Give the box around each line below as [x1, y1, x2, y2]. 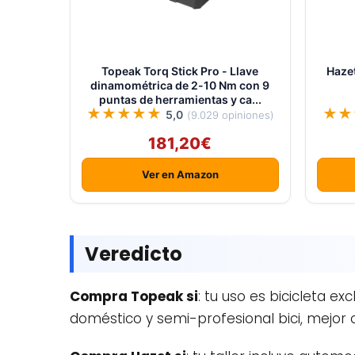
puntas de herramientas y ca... [98, 93, 261, 106]
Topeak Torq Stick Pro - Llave [101, 64, 259, 78]
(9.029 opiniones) [186, 109, 274, 121]
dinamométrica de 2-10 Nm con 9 [90, 78, 270, 92]
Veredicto [85, 241, 182, 267]
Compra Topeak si [70, 287, 198, 306]
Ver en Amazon [141, 168, 219, 181]
